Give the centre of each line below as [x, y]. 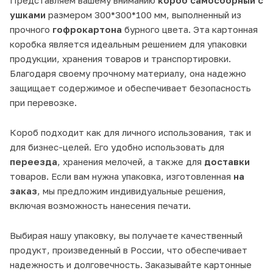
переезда [34, 161]
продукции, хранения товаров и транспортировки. [120, 58]
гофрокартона [87, 29]
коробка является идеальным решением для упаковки [128, 44]
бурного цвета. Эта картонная [190, 29]
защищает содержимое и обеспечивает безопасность [130, 87]
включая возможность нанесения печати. [100, 205]
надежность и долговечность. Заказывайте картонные [131, 264]
